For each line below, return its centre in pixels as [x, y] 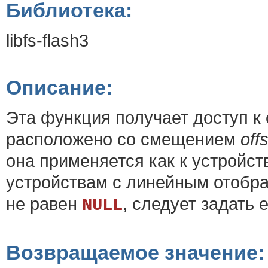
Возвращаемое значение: [135, 253]
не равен [44, 204]
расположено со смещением [123, 139]
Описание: [59, 88]
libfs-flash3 [47, 41]
